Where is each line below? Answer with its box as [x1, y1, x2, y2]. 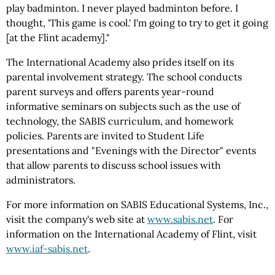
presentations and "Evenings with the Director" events [6, 144, 256, 157]
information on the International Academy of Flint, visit [6, 228, 257, 240]
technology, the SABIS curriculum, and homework [6, 115, 234, 127]
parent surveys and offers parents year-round [6, 85, 214, 98]
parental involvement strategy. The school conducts [6, 71, 242, 83]
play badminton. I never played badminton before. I [6, 2, 238, 14]
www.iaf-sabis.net [6, 242, 88, 255]
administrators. [6, 174, 76, 186]
